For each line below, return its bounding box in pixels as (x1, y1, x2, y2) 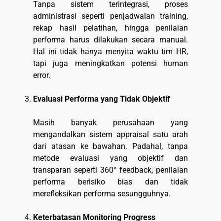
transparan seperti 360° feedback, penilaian (33, 165, 188, 175)
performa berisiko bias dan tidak (33, 177, 188, 187)
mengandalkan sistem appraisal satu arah (33, 130, 188, 140)
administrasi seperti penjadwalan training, (33, 11, 188, 21)
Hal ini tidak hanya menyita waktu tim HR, (33, 47, 188, 57)
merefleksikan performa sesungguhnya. (33, 189, 171, 199)
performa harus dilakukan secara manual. (33, 35, 188, 45)
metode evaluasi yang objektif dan (33, 153, 188, 163)
